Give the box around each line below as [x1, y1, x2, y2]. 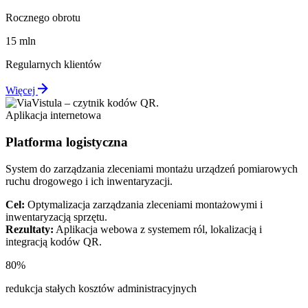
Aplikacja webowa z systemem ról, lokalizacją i [54, 223, 262, 235]
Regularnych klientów [5, 58, 102, 71]
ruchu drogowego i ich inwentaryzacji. [5, 175, 173, 187]
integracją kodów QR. [5, 235, 102, 247]
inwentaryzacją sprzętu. [5, 210, 107, 223]
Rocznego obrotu [5, 12, 80, 24]
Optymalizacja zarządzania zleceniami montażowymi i [25, 198, 263, 210]
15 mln [5, 35, 36, 47]
